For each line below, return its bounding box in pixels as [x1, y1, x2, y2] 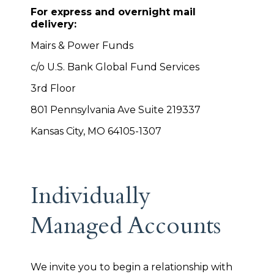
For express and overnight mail [31, 6, 196, 18]
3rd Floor [31, 83, 76, 95]
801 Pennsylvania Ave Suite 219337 [31, 104, 201, 116]
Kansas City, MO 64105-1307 [31, 125, 161, 138]
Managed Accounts [31, 216, 221, 242]
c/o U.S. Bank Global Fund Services [31, 61, 199, 73]
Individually [31, 186, 150, 212]
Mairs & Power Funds [31, 40, 133, 52]
